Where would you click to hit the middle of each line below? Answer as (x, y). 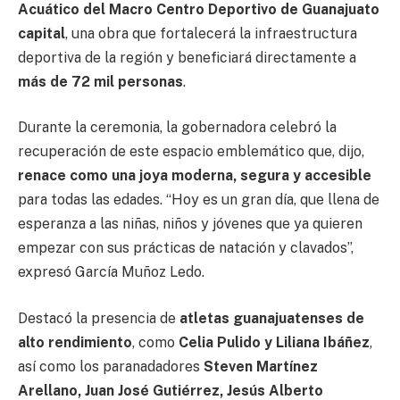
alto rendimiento (75, 342)
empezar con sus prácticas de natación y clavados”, (186, 248)
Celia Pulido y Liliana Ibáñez (274, 342)
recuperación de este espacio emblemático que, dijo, (191, 152)
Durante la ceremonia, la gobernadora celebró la (177, 128)
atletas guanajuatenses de (272, 318)
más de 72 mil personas (100, 81)
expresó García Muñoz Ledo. (111, 272)
